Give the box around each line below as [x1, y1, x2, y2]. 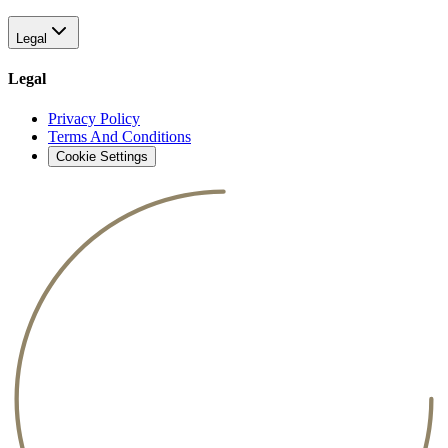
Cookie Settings [56, 148, 148, 164]
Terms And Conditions [48, 127, 191, 145]
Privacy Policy [48, 109, 140, 127]
